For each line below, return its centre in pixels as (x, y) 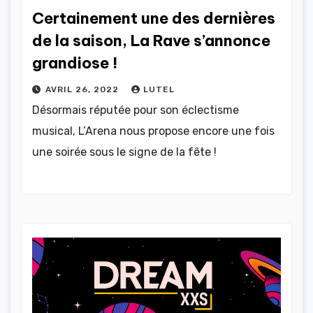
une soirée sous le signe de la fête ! (124, 152)
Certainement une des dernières (154, 18)
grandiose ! (75, 63)
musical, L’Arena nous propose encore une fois (153, 131)
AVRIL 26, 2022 (83, 89)
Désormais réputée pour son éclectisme (136, 110)
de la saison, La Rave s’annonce (151, 40)
